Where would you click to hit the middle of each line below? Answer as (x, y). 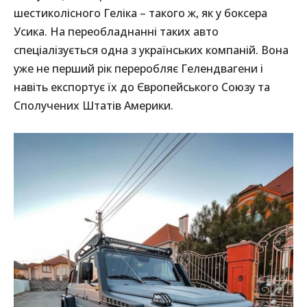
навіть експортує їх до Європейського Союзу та (142, 87)
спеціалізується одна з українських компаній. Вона (151, 50)
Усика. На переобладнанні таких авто (116, 32)
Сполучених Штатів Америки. (94, 106)
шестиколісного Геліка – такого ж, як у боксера (140, 13)
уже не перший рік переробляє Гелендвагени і (138, 69)
